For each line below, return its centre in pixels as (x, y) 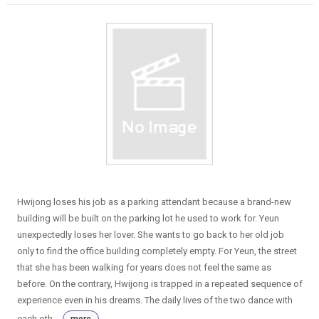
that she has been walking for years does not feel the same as (144, 267)
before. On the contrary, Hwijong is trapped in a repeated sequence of (159, 283)
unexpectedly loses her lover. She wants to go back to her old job (150, 234)
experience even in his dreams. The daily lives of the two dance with (155, 300)
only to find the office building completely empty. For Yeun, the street (157, 251)
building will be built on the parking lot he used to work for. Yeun (148, 218)
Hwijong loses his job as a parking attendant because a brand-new (154, 202)
